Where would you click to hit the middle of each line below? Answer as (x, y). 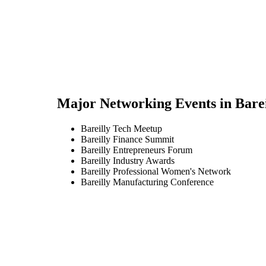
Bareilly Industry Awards (128, 160)
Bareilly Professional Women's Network (156, 171)
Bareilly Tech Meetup (121, 128)
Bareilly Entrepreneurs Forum (137, 150)
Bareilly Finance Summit (127, 139)
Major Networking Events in (146, 104)
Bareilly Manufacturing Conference (147, 182)
